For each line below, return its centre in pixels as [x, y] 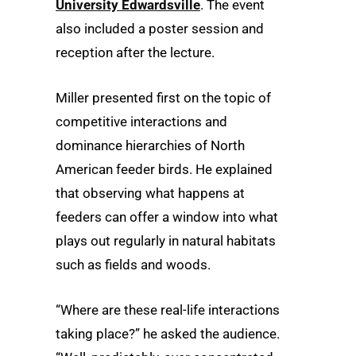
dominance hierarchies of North [150, 146]
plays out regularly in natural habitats [166, 241]
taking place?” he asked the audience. [168, 334]
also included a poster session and [160, 28]
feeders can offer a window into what [167, 217]
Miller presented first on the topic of [163, 98]
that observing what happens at [150, 193]
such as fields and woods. [133, 265]
